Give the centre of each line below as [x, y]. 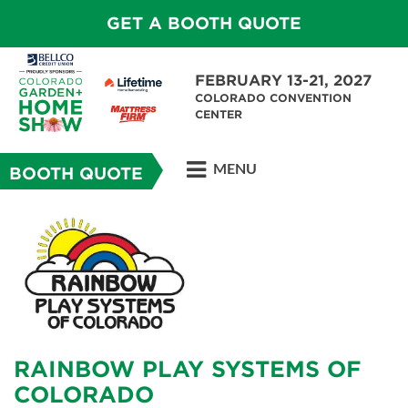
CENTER [219, 114]
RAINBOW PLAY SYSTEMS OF [188, 369]
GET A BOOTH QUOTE [204, 23]
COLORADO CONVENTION [273, 98]
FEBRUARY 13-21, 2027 [283, 81]
